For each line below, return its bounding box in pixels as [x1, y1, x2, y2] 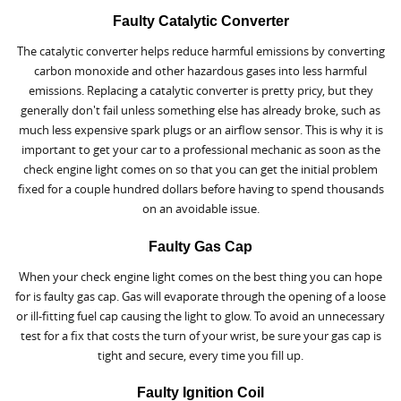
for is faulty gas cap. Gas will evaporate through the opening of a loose [15, 287, 386, 304]
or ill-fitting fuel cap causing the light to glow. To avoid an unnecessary [16, 307, 385, 324]
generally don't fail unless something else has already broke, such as [21, 102, 380, 119]
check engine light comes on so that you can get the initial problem [23, 161, 378, 178]
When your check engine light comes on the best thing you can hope [19, 268, 382, 285]
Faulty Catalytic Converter [112, 13, 289, 30]
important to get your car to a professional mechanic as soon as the [21, 141, 380, 158]
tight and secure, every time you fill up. [98, 346, 303, 363]
